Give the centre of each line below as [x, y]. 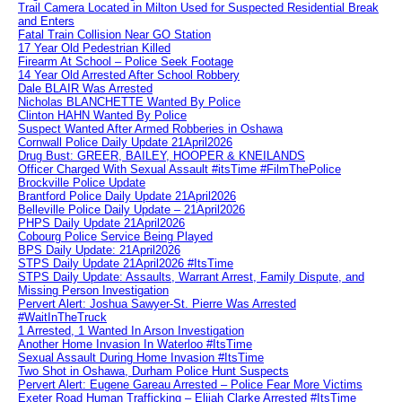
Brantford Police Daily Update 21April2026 [127, 197]
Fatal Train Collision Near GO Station [114, 35]
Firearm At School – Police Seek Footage [126, 62]
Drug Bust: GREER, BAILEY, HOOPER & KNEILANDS [162, 156]
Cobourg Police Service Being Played [115, 237]
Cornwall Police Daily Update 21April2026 [125, 143]
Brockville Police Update [82, 183]
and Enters [46, 22]
